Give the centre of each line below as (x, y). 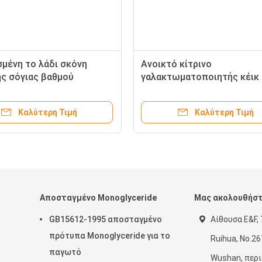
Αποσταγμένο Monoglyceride (98, 198)
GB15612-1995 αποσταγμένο (106, 219)
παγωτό (65, 252)
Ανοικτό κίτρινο (176, 64)
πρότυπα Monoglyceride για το (110, 236)
